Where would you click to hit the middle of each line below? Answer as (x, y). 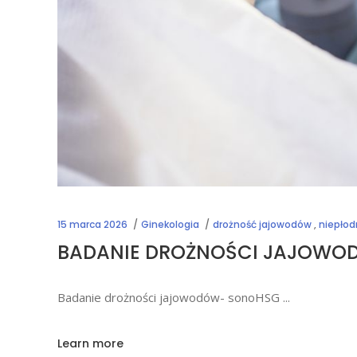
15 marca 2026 (92, 224)
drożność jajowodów (262, 224)
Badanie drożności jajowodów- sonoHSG (170, 297)
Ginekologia (170, 224)
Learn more (90, 344)
